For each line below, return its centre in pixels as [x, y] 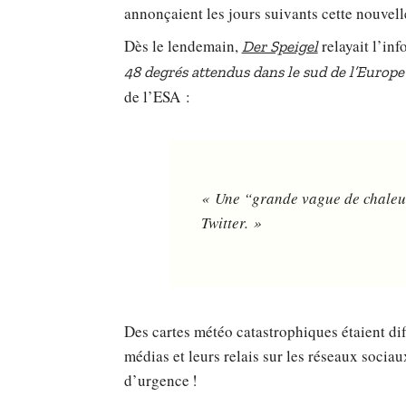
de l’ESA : [157, 96]
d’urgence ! [160, 381]
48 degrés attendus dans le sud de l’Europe [264, 71]
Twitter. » [231, 222]
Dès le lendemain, [183, 45]
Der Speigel [280, 46]
